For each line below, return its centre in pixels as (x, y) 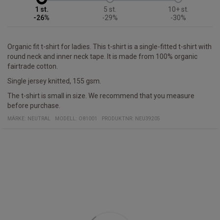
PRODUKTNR (117, 119)
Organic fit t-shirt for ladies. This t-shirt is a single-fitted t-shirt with (110, 47)
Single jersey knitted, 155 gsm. (54, 81)
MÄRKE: (17, 119)
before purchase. (34, 106)
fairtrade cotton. (33, 67)
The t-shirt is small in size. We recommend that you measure (101, 96)
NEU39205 (148, 119)
